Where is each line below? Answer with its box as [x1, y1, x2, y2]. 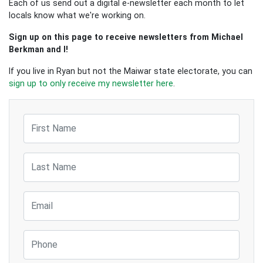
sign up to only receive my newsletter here [9, 78, 173, 88]
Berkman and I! [9, 44, 68, 54]
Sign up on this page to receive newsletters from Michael [9, 32, 243, 42]
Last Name [23, 153, 65, 163]
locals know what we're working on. [9, 10, 146, 20]
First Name [23, 114, 65, 124]
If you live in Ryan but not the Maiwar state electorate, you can [9, 66, 252, 76]
